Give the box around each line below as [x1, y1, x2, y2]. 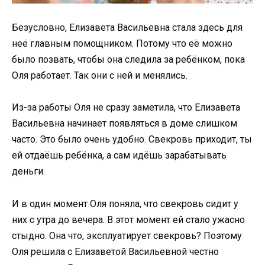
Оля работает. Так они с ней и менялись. [12, 70, 188, 82]
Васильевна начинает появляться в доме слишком [12, 118, 237, 130]
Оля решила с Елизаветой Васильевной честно [12, 245, 219, 257]
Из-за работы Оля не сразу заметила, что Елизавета [12, 102, 240, 114]
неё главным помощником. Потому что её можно [12, 38, 232, 50]
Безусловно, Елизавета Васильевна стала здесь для [12, 22, 243, 34]
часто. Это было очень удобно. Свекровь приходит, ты [12, 134, 252, 146]
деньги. [12, 166, 45, 177]
